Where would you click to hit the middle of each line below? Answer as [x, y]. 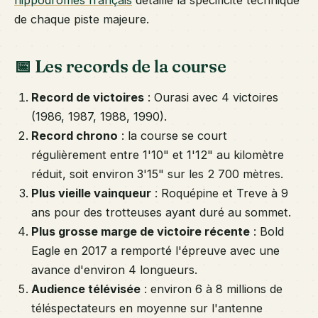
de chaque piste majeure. [82, 20]
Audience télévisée [86, 289]
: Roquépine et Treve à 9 [220, 193]
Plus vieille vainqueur [91, 193]
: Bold [267, 232]
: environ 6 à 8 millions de [212, 289]
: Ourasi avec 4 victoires [211, 98]
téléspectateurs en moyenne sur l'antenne [147, 308]
